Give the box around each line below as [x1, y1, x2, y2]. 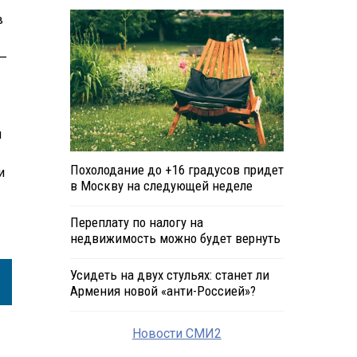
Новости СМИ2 [131, 326, 222, 342]
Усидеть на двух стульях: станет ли [69, 267, 269, 284]
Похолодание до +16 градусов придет [69, 162, 284, 178]
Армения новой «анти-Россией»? [69, 283, 256, 300]
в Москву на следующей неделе [69, 178, 253, 194]
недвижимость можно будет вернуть [69, 230, 280, 247]
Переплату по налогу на [69, 214, 203, 231]
